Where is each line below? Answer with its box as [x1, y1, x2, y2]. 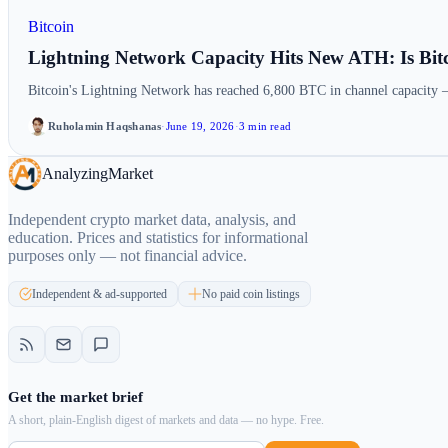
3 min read [238, 119, 292, 132]
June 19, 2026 [165, 119, 235, 132]
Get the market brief [8, 388, 143, 406]
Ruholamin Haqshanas [48, 119, 162, 132]
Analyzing [41, 164, 108, 182]
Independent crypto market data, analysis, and [8, 210, 296, 228]
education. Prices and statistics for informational [8, 228, 308, 246]
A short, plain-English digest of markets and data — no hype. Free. [8, 413, 324, 428]
